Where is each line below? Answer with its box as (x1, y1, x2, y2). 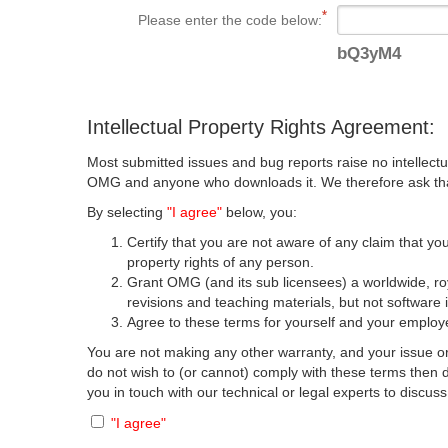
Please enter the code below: (138, 12, 323, 28)
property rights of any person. (127, 254, 315, 270)
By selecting (87, 204, 168, 220)
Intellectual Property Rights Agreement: (87, 116, 436, 138)
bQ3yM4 (337, 44, 402, 63)
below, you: (222, 204, 298, 220)
